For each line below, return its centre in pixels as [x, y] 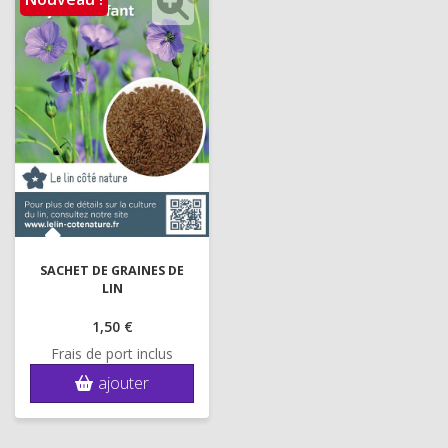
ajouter [123, 382]
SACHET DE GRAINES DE [112, 271]
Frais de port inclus [112, 353]
